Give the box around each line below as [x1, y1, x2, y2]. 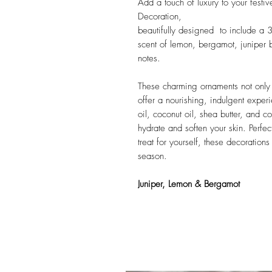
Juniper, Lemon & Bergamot [138, 178, 243, 191]
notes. [138, 52, 160, 65]
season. [138, 150, 167, 163]
